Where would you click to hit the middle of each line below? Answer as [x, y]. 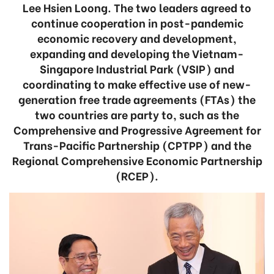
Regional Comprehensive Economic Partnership [137, 160]
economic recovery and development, [137, 38]
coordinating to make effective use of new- [137, 83]
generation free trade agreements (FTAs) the [137, 99]
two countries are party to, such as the [137, 114]
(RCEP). [137, 175]
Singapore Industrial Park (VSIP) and [137, 68]
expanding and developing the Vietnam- [137, 53]
